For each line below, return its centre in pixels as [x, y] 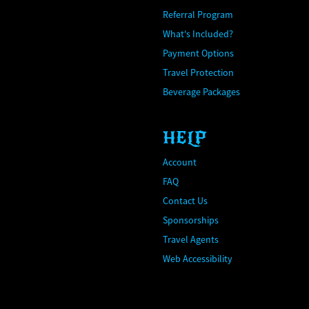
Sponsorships [191, 220]
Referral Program [198, 14]
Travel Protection [198, 72]
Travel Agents [191, 239]
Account [180, 162]
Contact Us [185, 201]
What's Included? [198, 34]
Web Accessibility [198, 259]
